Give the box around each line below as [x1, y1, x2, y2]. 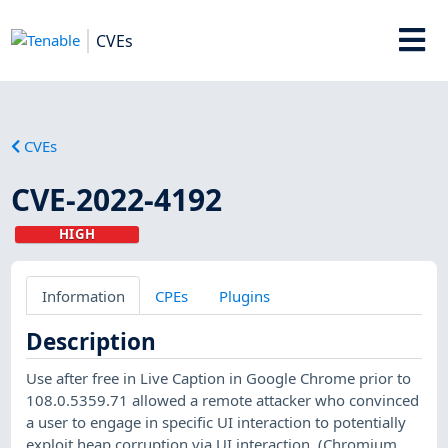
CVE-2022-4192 [11, 178, 223, 220]
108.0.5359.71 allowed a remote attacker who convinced [26, 389, 420, 410]
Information [41, 285, 125, 306]
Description [26, 325, 157, 357]
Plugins [218, 285, 270, 306]
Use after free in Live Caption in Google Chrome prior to [26, 367, 412, 388]
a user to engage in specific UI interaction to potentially [26, 411, 407, 432]
